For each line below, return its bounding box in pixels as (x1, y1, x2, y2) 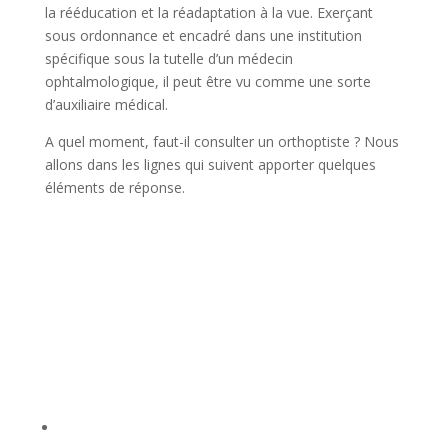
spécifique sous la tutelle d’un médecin (44, 49, 293, 68)
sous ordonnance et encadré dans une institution (44, 26, 362, 45)
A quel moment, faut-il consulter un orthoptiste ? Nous (44, 132, 399, 151)
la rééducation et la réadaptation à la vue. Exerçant (44, 3, 373, 22)
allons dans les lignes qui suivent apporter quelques (44, 155, 376, 174)
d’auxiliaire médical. (44, 95, 168, 114)
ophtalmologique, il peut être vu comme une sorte (44, 72, 371, 91)
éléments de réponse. (44, 178, 185, 197)
